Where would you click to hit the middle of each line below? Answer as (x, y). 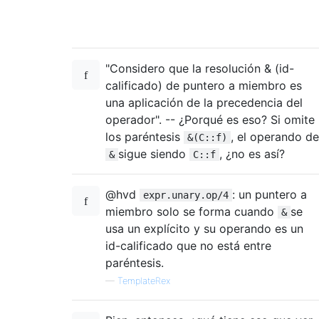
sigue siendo (154, 153)
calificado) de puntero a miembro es (204, 85)
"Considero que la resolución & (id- (200, 68)
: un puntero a (270, 194)
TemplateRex (144, 281)
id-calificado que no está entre (188, 245)
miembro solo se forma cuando (192, 211)
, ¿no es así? (252, 153)
